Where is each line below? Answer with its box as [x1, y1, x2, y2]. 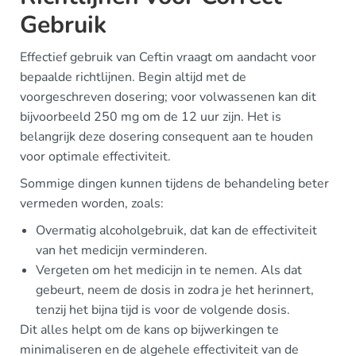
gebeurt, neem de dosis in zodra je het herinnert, [36, 281, 314, 299]
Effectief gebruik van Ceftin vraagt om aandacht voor [20, 48, 316, 66]
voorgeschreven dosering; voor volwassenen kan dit [20, 87, 316, 106]
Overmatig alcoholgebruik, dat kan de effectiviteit [36, 221, 317, 239]
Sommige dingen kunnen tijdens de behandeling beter [20, 174, 329, 192]
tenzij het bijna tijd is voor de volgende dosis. [36, 300, 290, 319]
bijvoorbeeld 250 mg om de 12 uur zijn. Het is [20, 107, 281, 126]
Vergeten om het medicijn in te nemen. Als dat [36, 261, 302, 279]
